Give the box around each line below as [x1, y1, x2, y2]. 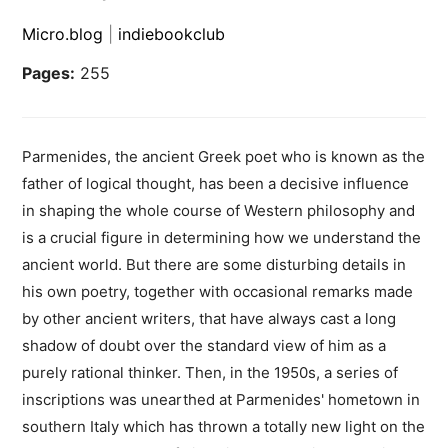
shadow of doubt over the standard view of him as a [22, 336, 387, 356]
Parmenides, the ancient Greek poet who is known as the [22, 147, 426, 167]
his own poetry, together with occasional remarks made [22, 282, 414, 302]
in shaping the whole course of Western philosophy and [22, 201, 416, 221]
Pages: [22, 63, 76, 84]
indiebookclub [118, 24, 226, 45]
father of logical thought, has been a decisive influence [22, 174, 410, 194]
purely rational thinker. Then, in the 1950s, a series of [22, 363, 399, 383]
